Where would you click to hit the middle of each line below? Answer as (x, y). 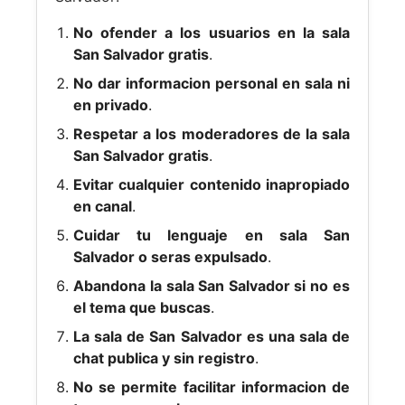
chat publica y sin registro (165, 358)
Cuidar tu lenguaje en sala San (212, 235)
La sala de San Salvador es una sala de (212, 336)
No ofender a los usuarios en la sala (212, 33)
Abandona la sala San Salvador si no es (212, 286)
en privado (111, 105)
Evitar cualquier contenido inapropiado (212, 184)
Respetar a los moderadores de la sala (212, 134)
